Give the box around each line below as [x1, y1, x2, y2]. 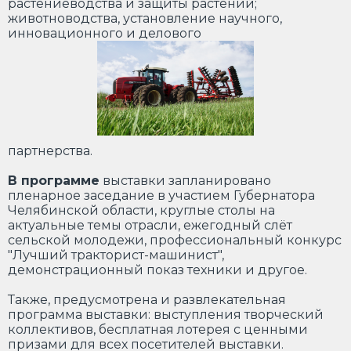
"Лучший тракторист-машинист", [8, 248, 224, 263]
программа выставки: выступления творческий [8, 307, 324, 323]
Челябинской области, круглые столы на [8, 203, 275, 219]
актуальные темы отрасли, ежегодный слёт [8, 218, 292, 233]
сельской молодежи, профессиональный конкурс [8, 233, 342, 248]
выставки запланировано [100, 173, 271, 189]
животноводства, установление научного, [8, 11, 282, 27]
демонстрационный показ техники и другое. [8, 262, 310, 278]
